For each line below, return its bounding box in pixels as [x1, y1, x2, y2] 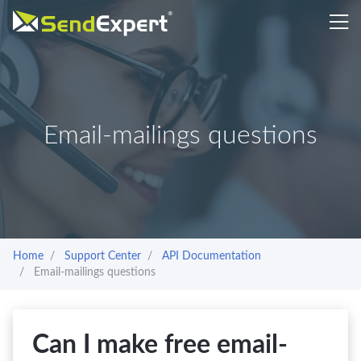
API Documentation [162, 251, 261, 262]
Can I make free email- [32, 332, 288, 358]
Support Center [64, 251, 141, 262]
